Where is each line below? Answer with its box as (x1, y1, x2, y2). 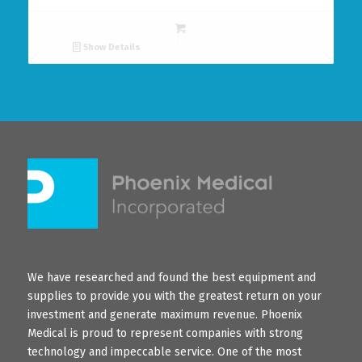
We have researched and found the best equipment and (27, 271, 316, 285)
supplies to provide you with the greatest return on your (27, 289, 322, 304)
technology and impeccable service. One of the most (27, 345, 301, 360)
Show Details (81, 42, 141, 53)
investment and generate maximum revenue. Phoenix (27, 308, 302, 322)
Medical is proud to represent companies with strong (27, 326, 303, 341)
